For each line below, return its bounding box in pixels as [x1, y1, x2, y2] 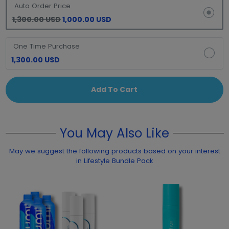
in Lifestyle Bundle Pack [83, 155, 153, 166]
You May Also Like [60, 124, 169, 142]
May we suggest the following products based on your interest [9, 146, 220, 156]
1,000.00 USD [61, 14, 111, 25]
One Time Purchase [13, 41, 80, 51]
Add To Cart [91, 84, 138, 95]
